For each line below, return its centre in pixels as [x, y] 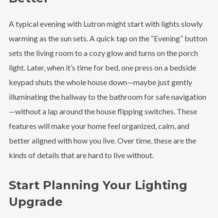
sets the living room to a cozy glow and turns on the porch [103, 53]
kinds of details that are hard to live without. [81, 155]
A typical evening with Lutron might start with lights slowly [105, 23]
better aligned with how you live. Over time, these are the [102, 140]
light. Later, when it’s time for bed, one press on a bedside [102, 67]
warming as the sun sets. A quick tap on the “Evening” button [108, 38]
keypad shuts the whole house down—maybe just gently [100, 82]
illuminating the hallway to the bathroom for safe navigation [107, 96]
